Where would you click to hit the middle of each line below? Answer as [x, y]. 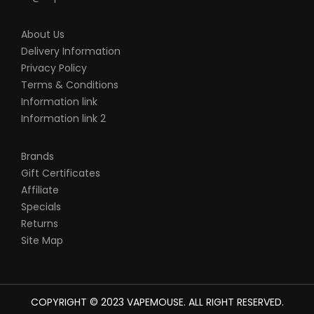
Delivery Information [71, 51]
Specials [41, 207]
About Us [43, 34]
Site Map [42, 240]
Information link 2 [63, 118]
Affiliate [40, 190]
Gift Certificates [61, 173]
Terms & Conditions [70, 85]
